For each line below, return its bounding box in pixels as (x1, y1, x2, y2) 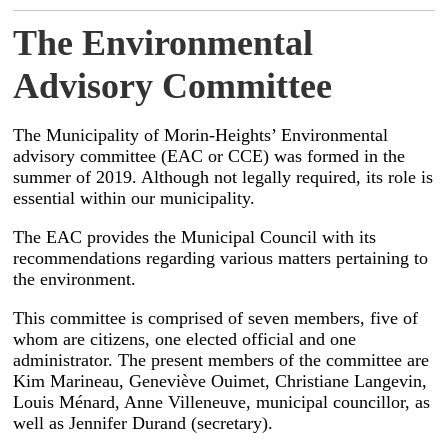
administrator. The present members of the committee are (13, 350, 430, 371)
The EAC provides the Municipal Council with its (13, 227, 377, 248)
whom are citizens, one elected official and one (13, 329, 357, 350)
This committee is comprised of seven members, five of (13, 308, 419, 329)
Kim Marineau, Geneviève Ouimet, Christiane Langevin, (13, 371, 428, 392)
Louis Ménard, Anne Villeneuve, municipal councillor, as (13, 392, 431, 413)
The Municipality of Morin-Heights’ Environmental (13, 124, 389, 145)
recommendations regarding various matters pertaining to (13, 248, 429, 269)
